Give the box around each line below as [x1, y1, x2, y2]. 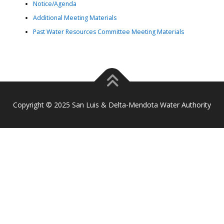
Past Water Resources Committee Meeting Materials [32, 27, 184, 36]
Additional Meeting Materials [32, 13, 116, 22]
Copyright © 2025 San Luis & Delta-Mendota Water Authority [13, 99, 211, 109]
